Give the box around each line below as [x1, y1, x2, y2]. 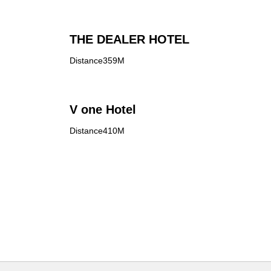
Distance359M [69, 56, 125, 65]
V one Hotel [69, 103, 136, 116]
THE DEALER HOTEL [69, 33, 189, 46]
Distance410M [69, 126, 125, 135]
